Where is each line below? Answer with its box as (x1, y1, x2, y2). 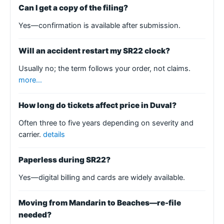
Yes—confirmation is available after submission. (18, 20, 180, 30)
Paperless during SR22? (18, 154, 110, 164)
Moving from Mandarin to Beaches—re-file (18, 197, 181, 207)
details (43, 129, 65, 139)
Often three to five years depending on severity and (18, 118, 193, 127)
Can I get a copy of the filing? (18, 2, 128, 12)
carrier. (18, 129, 43, 139)
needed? (18, 209, 51, 219)
